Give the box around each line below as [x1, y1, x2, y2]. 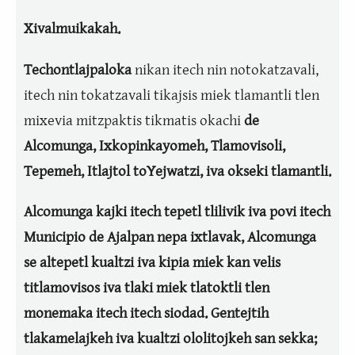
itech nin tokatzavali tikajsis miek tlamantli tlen [24, 86, 319, 104]
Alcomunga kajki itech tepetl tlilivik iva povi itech [24, 202, 330, 220]
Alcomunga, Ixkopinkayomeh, [24, 136, 211, 155]
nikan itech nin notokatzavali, [135, 60, 319, 78]
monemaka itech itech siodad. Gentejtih [24, 303, 269, 322]
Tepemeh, [24, 162, 87, 180]
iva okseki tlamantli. [206, 162, 331, 180]
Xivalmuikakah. [24, 20, 120, 38]
